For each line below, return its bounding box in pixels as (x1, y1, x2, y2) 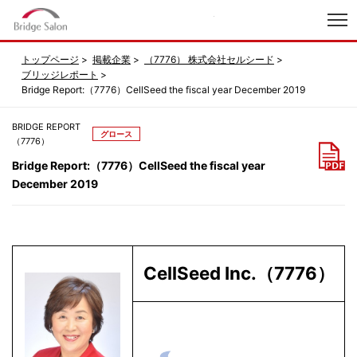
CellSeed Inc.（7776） (143, 261, 335, 284)
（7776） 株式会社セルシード (143, 53, 274, 65)
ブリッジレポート (21, 68, 98, 80)
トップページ (21, 53, 79, 65)
